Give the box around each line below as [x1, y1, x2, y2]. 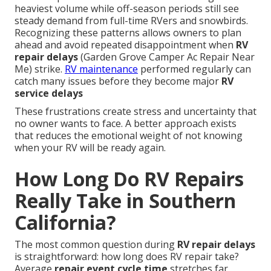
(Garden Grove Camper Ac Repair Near [78, 50, 255, 64]
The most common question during [15, 238, 177, 252]
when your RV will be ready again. [15, 141, 166, 155]
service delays [15, 87, 83, 100]
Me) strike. [15, 62, 65, 76]
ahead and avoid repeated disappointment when [15, 38, 236, 52]
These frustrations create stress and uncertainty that [15, 105, 256, 119]
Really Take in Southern [15, 188, 236, 214]
